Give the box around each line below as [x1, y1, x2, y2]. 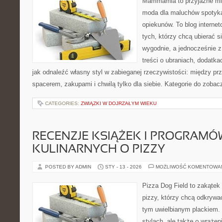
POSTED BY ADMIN [45, 164, 93, 169]
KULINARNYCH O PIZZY [32, 144, 165, 155]
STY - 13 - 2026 [105, 164, 142, 169]
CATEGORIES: [45, 101, 81, 106]
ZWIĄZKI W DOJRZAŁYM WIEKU [81, 101, 157, 106]
